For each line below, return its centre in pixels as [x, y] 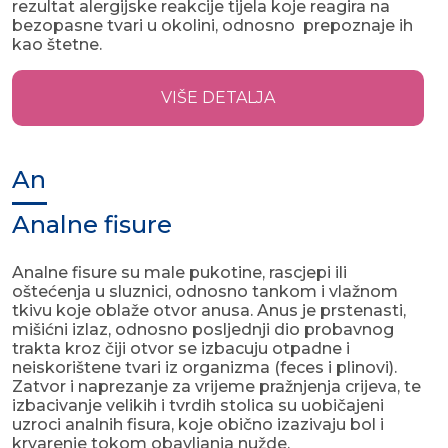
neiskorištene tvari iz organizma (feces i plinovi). [204, 368]
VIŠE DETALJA [218, 98]
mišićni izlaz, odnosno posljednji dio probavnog [203, 330]
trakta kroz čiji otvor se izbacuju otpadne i [181, 349]
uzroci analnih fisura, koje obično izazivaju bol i [198, 425]
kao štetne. [57, 45]
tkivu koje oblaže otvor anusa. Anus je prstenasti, [209, 311]
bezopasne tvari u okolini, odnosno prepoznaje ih [212, 26]
